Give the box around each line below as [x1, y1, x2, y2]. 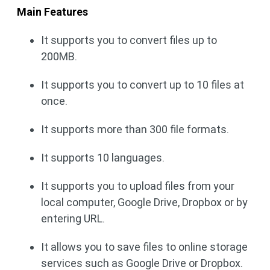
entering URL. [41, 212, 105, 225]
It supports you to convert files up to [41, 33, 217, 46]
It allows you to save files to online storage [41, 240, 248, 253]
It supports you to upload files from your [41, 179, 234, 192]
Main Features [17, 5, 88, 18]
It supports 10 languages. [41, 151, 165, 164]
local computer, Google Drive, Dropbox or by [41, 195, 248, 209]
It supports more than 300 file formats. [41, 122, 229, 136]
